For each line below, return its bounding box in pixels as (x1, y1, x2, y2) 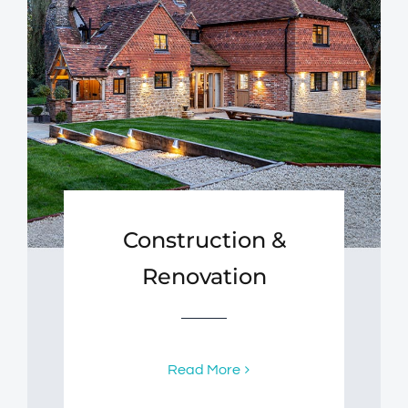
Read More (168, 362, 240, 378)
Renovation (141, 263, 267, 291)
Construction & (122, 227, 286, 254)
